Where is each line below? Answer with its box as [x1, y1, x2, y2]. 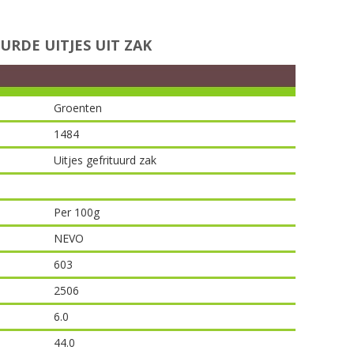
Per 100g [54, 205, 100, 220]
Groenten [54, 100, 103, 115]
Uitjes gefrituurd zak [54, 153, 157, 168]
